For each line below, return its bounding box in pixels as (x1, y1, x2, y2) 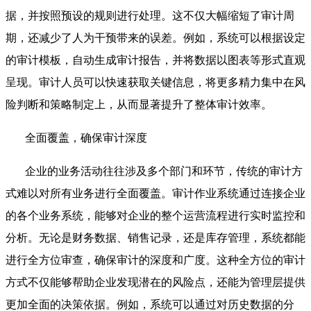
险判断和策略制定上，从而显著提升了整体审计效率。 (6, 99, 272, 111)
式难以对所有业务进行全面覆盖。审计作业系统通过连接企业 (6, 187, 305, 200)
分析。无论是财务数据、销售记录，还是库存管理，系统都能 (6, 232, 305, 244)
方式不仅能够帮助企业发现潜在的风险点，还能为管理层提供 (6, 276, 305, 289)
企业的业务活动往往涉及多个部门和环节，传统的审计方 (25, 165, 303, 178)
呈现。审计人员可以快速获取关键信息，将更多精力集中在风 (6, 76, 305, 89)
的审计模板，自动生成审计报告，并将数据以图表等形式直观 (6, 54, 305, 67)
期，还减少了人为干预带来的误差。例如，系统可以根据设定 (6, 32, 305, 44)
